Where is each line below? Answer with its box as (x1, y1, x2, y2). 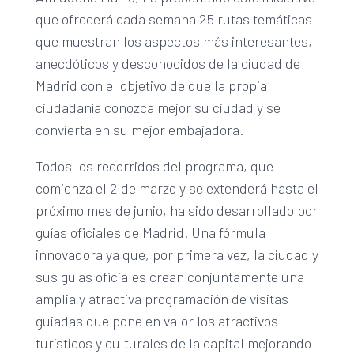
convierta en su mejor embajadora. (35, 120, 243, 138)
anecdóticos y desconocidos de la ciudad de (35, 54, 300, 72)
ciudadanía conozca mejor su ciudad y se (35, 98, 281, 116)
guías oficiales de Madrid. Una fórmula (35, 223, 265, 241)
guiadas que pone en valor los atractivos (35, 311, 278, 330)
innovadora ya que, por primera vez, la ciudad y (35, 245, 318, 263)
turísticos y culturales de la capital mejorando (35, 333, 311, 352)
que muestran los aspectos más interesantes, (35, 32, 312, 50)
